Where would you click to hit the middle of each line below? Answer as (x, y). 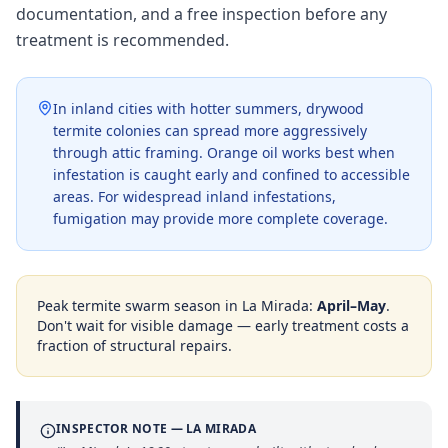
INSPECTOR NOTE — (121, 428)
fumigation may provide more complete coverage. (220, 218)
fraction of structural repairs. (134, 345)
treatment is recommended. (122, 40)
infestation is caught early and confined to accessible (231, 174)
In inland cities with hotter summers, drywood (208, 108)
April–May (351, 305)
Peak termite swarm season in (139, 305)
